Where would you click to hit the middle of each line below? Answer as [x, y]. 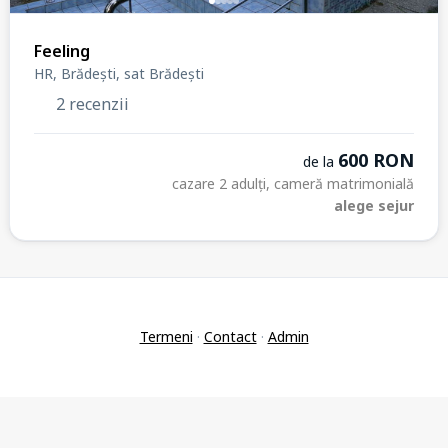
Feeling [62, 51]
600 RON [376, 160]
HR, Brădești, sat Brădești [119, 74]
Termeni [166, 337]
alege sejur [374, 206]
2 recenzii [90, 104]
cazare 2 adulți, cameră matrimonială [293, 184]
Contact [230, 337]
